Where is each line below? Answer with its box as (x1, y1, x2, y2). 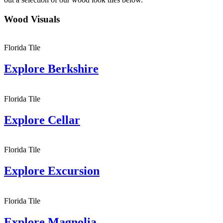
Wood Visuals (4, 14, 60, 25)
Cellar (48, 113, 80, 126)
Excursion (48, 164, 100, 178)
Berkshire (48, 62, 99, 75)
